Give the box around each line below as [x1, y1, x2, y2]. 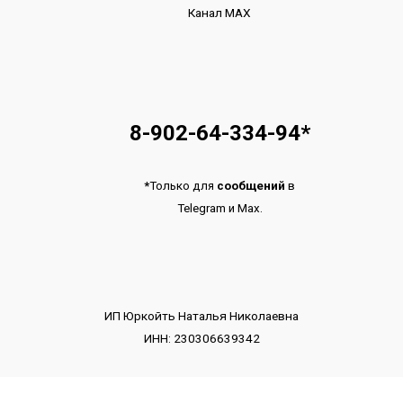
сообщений [217, 179, 288, 193]
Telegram [176, 201, 228, 216]
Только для [149, 179, 217, 193]
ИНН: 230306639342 [143, 331, 260, 346]
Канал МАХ [188, 5, 251, 21]
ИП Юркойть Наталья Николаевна [104, 309, 299, 324]
